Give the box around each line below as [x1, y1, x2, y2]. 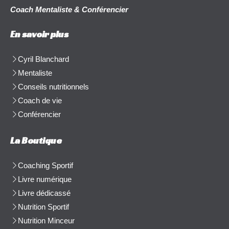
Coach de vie [18, 96, 62, 105]
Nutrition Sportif [18, 202, 69, 211]
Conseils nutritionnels [18, 82, 89, 91]
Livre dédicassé [18, 188, 71, 197]
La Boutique [10, 134, 62, 146]
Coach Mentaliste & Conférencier [10, 5, 130, 14]
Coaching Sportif [18, 161, 73, 170]
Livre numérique [18, 174, 72, 184]
